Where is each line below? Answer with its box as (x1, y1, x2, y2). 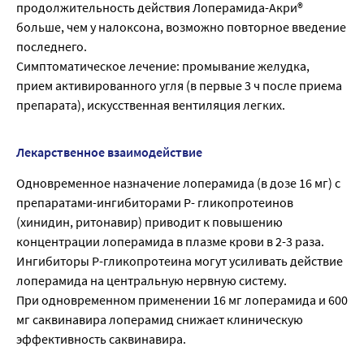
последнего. (16, 38, 87, 55)
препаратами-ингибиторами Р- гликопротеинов (16, 194, 293, 211)
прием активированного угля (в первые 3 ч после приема (16, 77, 342, 94)
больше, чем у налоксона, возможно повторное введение (16, 19, 346, 36)
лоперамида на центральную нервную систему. (16, 272, 287, 289)
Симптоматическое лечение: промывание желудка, (16, 58, 310, 75)
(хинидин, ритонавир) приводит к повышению (16, 214, 283, 231)
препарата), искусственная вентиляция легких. (16, 97, 285, 114)
